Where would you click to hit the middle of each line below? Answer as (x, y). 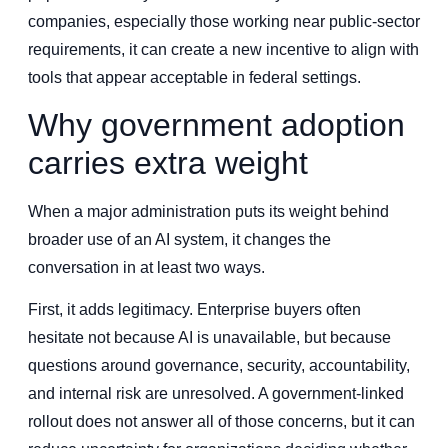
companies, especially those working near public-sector (224, 21)
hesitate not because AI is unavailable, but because (209, 338)
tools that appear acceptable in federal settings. (194, 77)
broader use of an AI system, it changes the (179, 240)
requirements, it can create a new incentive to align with (223, 49)
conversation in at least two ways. (146, 268)
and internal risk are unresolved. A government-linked (216, 394)
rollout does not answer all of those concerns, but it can (221, 422)
